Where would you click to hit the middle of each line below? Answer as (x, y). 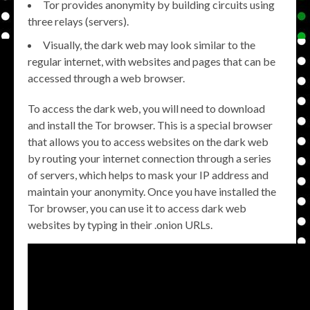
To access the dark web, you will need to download (146, 109)
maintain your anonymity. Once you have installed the (152, 192)
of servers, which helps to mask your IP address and (148, 175)
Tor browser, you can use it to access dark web (137, 208)
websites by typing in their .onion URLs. (120, 225)
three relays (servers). (78, 21)
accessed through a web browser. (106, 78)
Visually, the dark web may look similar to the (149, 45)
